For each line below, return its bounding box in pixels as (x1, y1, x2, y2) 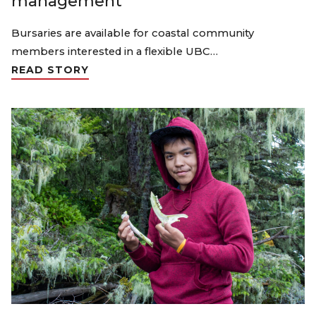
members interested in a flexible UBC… (11, 45, 218, 59)
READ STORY (11, 63, 89, 77)
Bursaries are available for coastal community (11, 27, 254, 40)
